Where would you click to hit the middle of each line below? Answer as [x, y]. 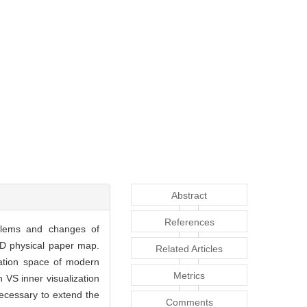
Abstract [189, 196]
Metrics [189, 276]
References [189, 222]
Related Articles [189, 249]
